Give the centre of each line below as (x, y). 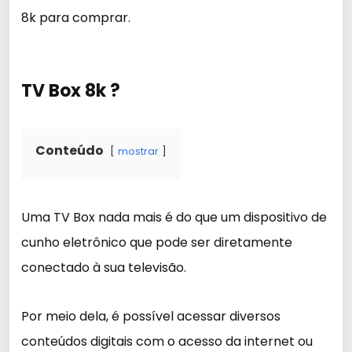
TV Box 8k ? (71, 91)
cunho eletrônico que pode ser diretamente (157, 242)
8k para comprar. (76, 18)
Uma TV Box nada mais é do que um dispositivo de (174, 217)
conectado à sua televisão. (104, 268)
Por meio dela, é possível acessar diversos (151, 316)
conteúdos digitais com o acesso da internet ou (167, 341)
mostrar (138, 151)
